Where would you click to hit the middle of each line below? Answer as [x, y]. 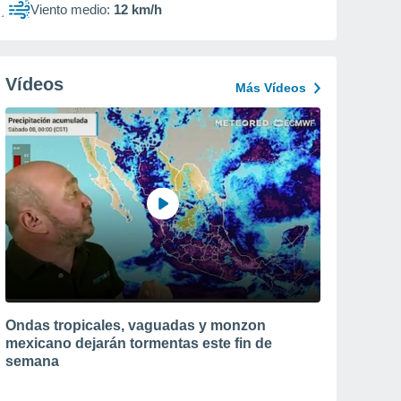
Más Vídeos [271, 88]
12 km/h [138, 9]
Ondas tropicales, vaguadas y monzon [136, 325]
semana [32, 361]
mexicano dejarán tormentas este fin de [139, 343]
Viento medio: [70, 9]
